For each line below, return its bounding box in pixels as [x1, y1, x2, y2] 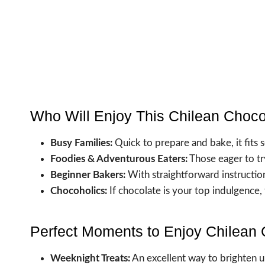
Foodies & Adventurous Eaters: [50, 153, 188, 164]
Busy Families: [50, 137, 112, 148]
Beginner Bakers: [50, 169, 125, 180]
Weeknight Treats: [50, 253, 130, 263]
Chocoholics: [50, 185, 107, 196]
